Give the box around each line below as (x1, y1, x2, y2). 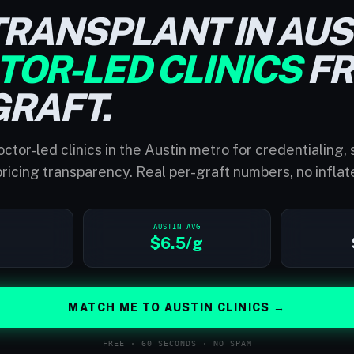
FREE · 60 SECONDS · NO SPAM (102, 339, 252, 348)
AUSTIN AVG (153, 223, 201, 231)
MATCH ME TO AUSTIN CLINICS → (68, 301, 286, 314)
